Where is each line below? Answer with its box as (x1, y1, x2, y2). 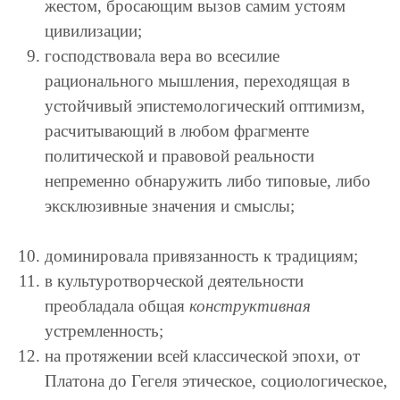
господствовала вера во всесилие (45, 46, 279, 65)
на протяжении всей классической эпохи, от (45, 346, 360, 365)
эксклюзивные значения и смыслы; (45, 196, 295, 215)
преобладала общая (45, 296, 189, 315)
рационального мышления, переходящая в (45, 71, 350, 90)
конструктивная (189, 296, 311, 315)
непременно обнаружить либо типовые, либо (45, 171, 371, 190)
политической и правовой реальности (45, 146, 314, 165)
